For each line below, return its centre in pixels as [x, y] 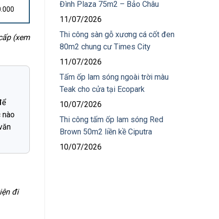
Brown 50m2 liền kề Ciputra [106, 132]
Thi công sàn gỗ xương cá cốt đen [117, 34]
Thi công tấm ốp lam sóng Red [111, 120]
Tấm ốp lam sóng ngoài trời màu [114, 77]
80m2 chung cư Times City [105, 47]
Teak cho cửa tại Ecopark [102, 89]
